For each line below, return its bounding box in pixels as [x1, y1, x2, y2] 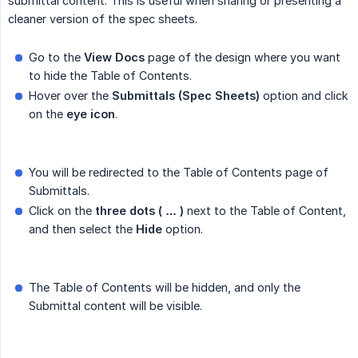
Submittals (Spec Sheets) [112, 89, 260, 103]
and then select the [29, 222, 136, 237]
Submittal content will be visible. [29, 299, 202, 313]
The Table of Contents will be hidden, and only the [29, 280, 300, 295]
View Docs [84, 50, 145, 65]
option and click [260, 89, 348, 103]
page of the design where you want [145, 50, 340, 65]
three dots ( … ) [95, 204, 184, 218]
